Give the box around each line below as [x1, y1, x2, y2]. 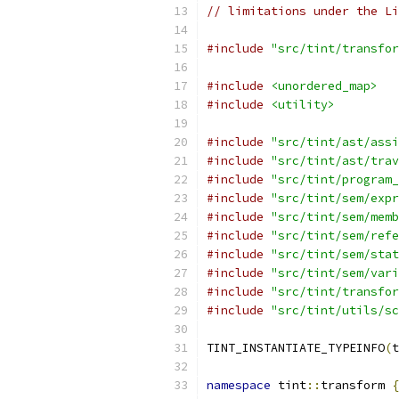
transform [321, 378, 392, 393]
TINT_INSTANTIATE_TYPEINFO [207, 340, 385, 355]
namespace [207, 378, 271, 393]
